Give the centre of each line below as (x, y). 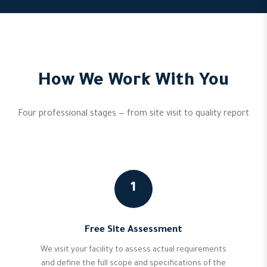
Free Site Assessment (133, 230)
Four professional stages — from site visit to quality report (133, 114)
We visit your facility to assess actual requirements (133, 250)
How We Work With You (133, 82)
